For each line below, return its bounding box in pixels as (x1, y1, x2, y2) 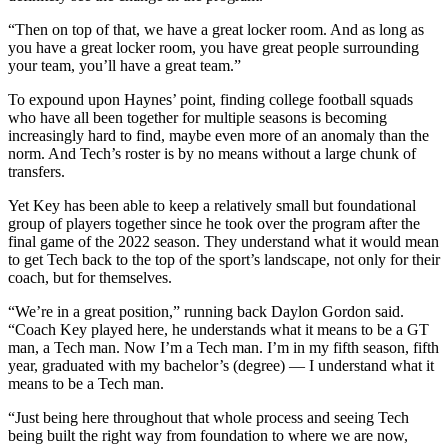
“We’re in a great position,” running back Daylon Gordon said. (8, 302, 404, 320)
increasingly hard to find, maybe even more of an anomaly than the (8, 126, 429, 144)
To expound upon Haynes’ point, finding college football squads (8, 90, 413, 108)
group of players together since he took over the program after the (8, 214, 420, 232)
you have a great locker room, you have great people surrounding (8, 38, 419, 56)
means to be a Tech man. (8, 374, 164, 392)
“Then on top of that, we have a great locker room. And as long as (8, 20, 424, 38)
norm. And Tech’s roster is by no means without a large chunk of (8, 144, 416, 162)
